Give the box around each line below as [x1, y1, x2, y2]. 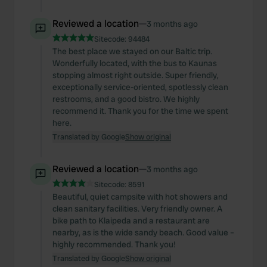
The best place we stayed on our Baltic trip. [52, 46, 212, 57]
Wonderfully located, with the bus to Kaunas [52, 58, 217, 69]
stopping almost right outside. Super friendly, [52, 70, 219, 80]
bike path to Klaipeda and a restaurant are [52, 215, 210, 226]
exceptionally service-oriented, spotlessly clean [52, 82, 228, 92]
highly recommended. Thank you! [52, 239, 176, 250]
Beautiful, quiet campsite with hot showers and [52, 191, 228, 202]
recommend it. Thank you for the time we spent [52, 105, 228, 116]
